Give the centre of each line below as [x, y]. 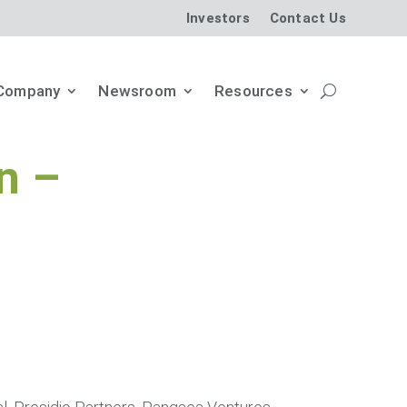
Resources [253, 90]
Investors [218, 18]
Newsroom [137, 90]
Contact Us [308, 18]
